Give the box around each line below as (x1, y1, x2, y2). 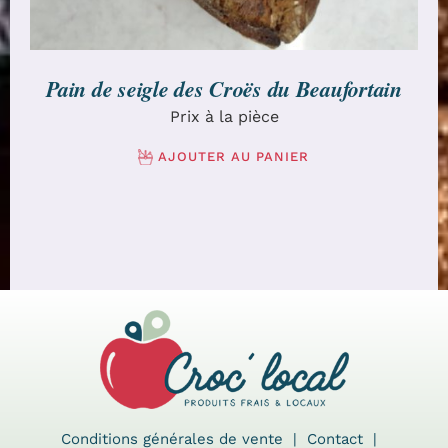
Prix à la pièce (169, 106, 279, 126)
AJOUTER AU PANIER (157, 148, 309, 164)
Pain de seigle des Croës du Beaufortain (46, 72, 402, 104)
